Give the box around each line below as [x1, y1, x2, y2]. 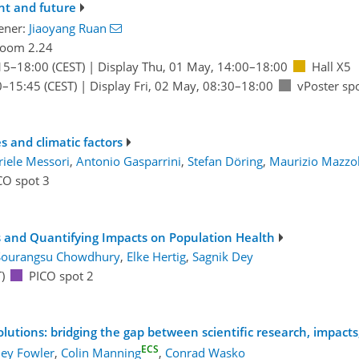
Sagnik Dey [192, 248, 253, 264]
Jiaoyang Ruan [28, 19, 107, 36]
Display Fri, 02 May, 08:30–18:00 [89, 77, 273, 94]
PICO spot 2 [28, 267, 94, 284]
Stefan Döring [187, 153, 263, 170]
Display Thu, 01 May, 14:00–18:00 [97, 58, 288, 75]
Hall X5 [311, 58, 351, 75]
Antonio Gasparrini [75, 153, 181, 170]
